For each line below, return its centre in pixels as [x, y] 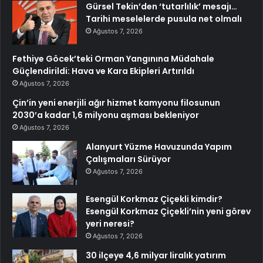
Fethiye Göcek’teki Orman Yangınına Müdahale [113, 59]
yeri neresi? [110, 224]
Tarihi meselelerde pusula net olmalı [164, 19]
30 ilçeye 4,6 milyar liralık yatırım [156, 256]
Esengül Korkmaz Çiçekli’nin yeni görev [168, 212]
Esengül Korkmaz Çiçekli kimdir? [154, 199]
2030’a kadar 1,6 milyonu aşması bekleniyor [106, 115]
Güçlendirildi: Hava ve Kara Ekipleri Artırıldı [103, 71]
